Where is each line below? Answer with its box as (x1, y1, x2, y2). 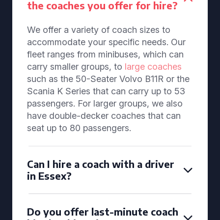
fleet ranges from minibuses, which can (27, 49, 184, 59)
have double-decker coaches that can (27, 110, 181, 121)
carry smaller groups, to (27, 61, 125, 72)
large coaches (125, 61, 182, 72)
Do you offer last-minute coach (27, 205, 178, 218)
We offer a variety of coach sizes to (27, 25, 170, 35)
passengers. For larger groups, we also (27, 98, 183, 109)
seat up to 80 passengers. (27, 123, 131, 133)
